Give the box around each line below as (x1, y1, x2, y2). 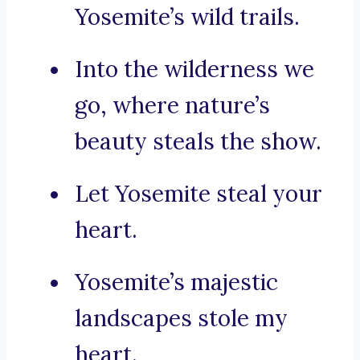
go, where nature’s (75, 91, 270, 121)
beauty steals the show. (75, 127, 321, 157)
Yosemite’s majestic (75, 268, 278, 297)
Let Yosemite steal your (75, 179, 322, 209)
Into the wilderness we (75, 55, 314, 84)
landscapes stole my (75, 304, 288, 333)
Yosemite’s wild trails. (75, 2, 300, 32)
